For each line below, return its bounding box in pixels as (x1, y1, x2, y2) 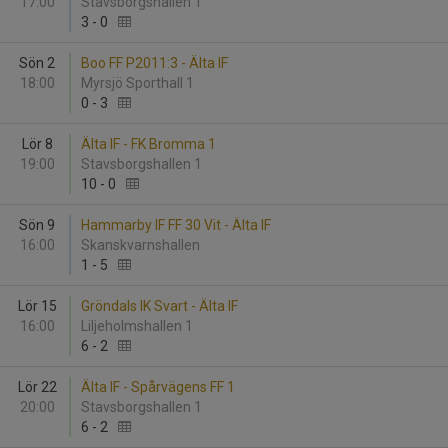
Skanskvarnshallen (81, 237, 206, 253)
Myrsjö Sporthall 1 (81, 75, 197, 91)
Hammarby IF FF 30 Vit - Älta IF (81, 217, 271, 233)
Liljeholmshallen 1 (81, 318, 196, 334)
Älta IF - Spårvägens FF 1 (81, 379, 235, 395)
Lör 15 (17, 298, 57, 314)
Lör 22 (17, 379, 57, 395)
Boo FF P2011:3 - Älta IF (81, 55, 228, 71)
